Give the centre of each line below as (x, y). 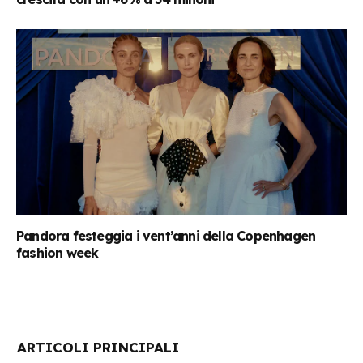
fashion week (58, 253)
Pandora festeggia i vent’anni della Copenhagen (166, 236)
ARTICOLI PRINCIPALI (98, 348)
